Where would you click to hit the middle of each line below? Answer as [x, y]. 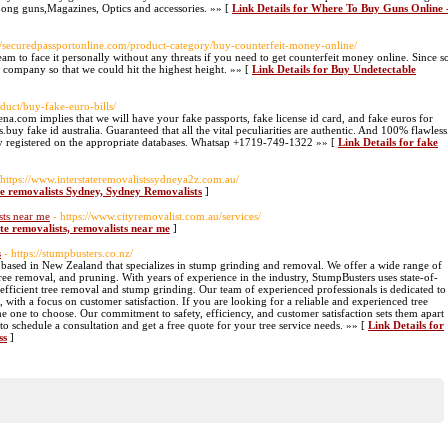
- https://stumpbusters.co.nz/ [68, 253]
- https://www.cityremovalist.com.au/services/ [157, 216]
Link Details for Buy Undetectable [334, 69]
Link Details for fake [388, 142]
